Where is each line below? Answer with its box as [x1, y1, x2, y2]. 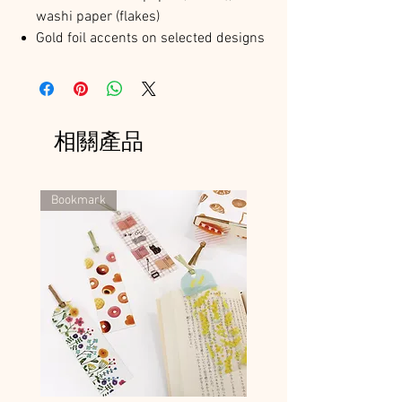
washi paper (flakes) [36, 7, 160, 26]
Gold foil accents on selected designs [36, 29, 265, 48]
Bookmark [51, 192, 106, 208]
